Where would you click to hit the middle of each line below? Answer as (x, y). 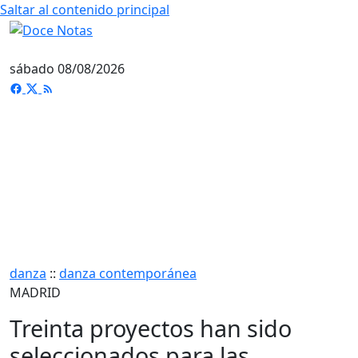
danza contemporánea (128, 273)
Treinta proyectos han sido (151, 328)
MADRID (35, 292)
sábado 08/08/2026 (67, 68)
